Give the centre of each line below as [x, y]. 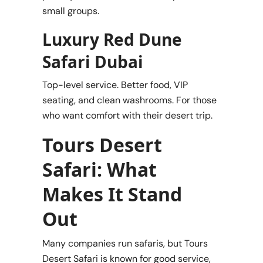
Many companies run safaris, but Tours [125, 243]
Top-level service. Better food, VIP [115, 85]
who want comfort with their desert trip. [127, 115]
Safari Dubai [93, 61]
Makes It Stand [112, 194]
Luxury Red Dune [112, 39]
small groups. [71, 11]
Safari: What [100, 169]
